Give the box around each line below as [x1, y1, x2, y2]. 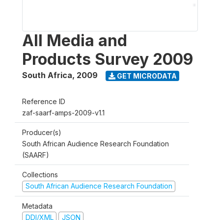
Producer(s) [22, 128, 61, 137]
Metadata [22, 201, 53, 210]
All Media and [22, 31, 127, 50]
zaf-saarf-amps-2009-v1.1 [22, 109, 105, 117]
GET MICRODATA [115, 71, 177, 80]
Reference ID [22, 97, 65, 106]
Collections [22, 170, 58, 179]
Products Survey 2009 [22, 50, 193, 69]
